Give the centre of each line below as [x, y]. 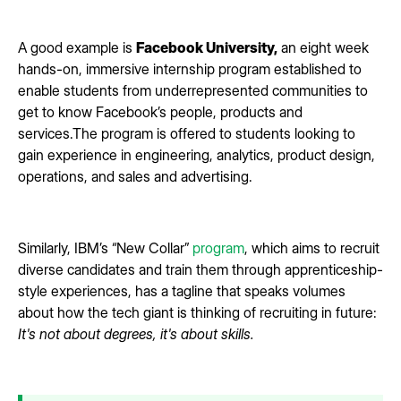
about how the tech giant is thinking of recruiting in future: [197, 312]
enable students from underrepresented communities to [193, 90]
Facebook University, [207, 47]
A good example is [77, 47]
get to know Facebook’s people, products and [160, 111]
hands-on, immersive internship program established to [190, 68]
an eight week [323, 47]
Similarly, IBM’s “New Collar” [105, 247]
